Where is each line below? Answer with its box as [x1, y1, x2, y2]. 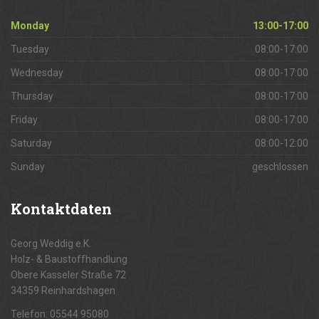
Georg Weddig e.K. [11, 238, 91, 249]
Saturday [11, 137, 52, 149]
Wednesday [11, 67, 63, 78]
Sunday [11, 161, 45, 172]
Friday [11, 114, 38, 125]
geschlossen [252, 161, 308, 172]
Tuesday [11, 43, 49, 55]
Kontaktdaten [11, 199, 112, 218]
